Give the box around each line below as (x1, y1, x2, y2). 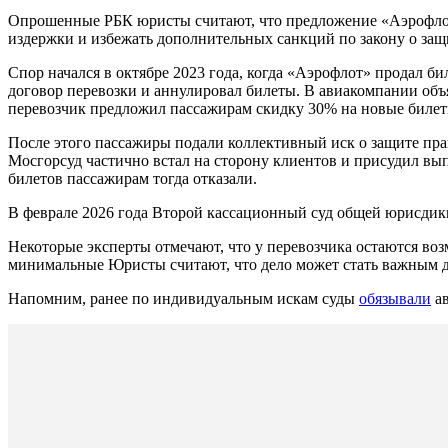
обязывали (359, 289, 431, 307)
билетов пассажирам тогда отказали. (8, 169, 257, 187)
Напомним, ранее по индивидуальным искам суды (8, 289, 359, 307)
